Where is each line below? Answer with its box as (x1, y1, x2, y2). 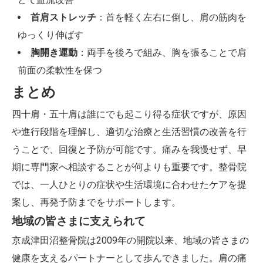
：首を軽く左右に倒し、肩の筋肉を (96, 12, 247, 23)
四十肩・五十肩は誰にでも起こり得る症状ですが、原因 (12, 109, 247, 120)
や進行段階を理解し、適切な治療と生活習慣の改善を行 (12, 126, 247, 137)
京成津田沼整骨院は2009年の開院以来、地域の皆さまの (12, 235, 249, 246)
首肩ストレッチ (30, 12, 96, 23)
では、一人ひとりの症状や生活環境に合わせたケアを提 (12, 179, 247, 190)
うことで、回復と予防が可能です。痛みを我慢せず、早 (12, 144, 247, 155)
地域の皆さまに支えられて (12, 215, 146, 228)
